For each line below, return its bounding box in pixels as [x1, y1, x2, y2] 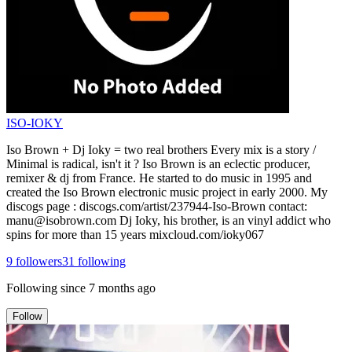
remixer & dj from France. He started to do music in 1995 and [6, 170, 312, 185]
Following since [6, 280, 86, 295]
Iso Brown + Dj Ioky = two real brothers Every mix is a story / [6, 142, 316, 156]
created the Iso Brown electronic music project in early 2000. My [6, 185, 328, 199]
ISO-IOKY [6, 115, 63, 130]
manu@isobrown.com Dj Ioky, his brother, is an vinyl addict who [6, 213, 331, 227]
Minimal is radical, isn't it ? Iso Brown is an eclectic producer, [6, 156, 310, 170]
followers [13, 254, 62, 268]
